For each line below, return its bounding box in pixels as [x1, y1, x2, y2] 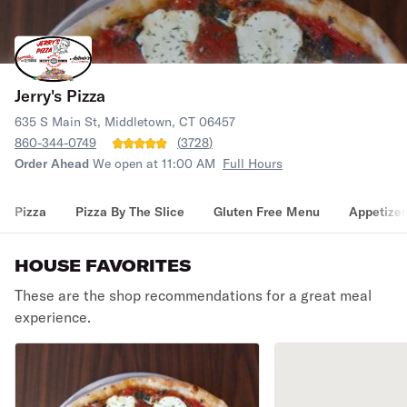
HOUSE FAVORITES [15, 255, 191, 276]
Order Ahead [15, 155, 89, 172]
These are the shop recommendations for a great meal [15, 286, 372, 304]
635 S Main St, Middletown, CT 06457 [15, 114, 235, 130]
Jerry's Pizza [15, 85, 105, 106]
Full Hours [223, 155, 283, 172]
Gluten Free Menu [213, 203, 320, 220]
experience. [15, 308, 91, 326]
